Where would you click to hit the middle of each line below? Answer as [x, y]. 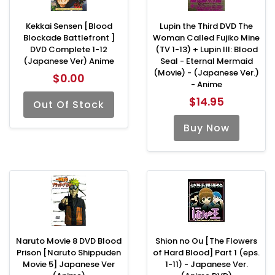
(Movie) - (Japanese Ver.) [206, 72]
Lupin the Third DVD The [206, 26]
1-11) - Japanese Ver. [206, 264]
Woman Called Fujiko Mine [206, 37]
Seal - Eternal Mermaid [206, 61]
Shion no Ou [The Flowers [206, 241]
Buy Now [206, 128]
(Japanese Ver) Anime [69, 61]
